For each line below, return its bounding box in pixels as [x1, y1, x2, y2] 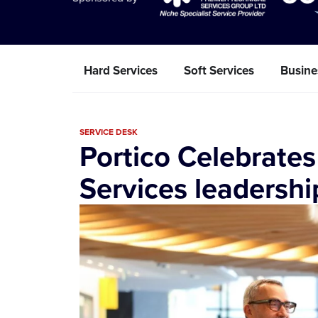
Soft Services [184, 61, 254, 79]
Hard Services [84, 61, 158, 79]
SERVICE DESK [79, 125, 138, 138]
